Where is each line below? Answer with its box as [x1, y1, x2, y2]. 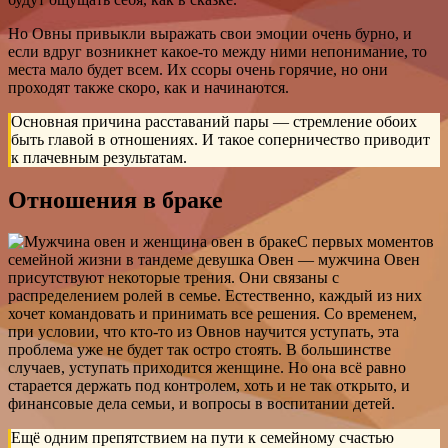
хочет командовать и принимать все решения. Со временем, [8, 305, 417, 323]
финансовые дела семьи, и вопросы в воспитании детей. [8, 395, 395, 413]
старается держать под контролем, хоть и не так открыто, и [8, 377, 410, 395]
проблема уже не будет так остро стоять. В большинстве [8, 341, 391, 359]
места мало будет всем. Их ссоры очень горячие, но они [8, 60, 388, 78]
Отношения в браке [8, 186, 223, 213]
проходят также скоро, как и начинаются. [8, 78, 289, 96]
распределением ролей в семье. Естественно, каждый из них [8, 287, 422, 305]
